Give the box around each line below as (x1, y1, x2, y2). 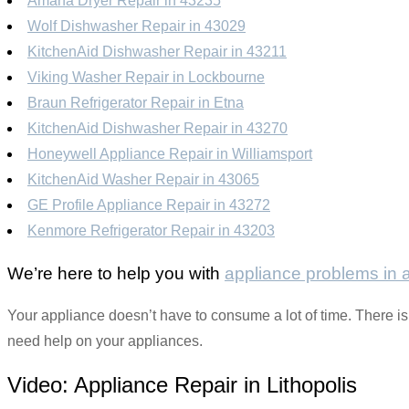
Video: (7, 372, 74, 398)
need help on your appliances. (7, 333, 203, 350)
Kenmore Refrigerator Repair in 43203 (27, 222, 275, 238)
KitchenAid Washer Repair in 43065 (27, 171, 259, 187)
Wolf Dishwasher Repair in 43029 (27, 17, 246, 34)
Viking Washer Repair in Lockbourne (27, 68, 265, 85)
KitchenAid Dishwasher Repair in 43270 (27, 120, 288, 136)
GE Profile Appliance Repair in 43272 (27, 196, 270, 213)
